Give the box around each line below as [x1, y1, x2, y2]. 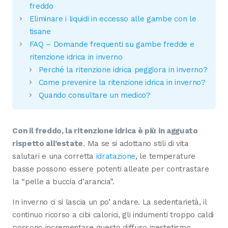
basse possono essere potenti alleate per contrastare [12, 164, 209, 174]
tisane [29, 26, 51, 36]
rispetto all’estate [12, 139, 83, 149]
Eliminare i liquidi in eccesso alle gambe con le [29, 14, 196, 23]
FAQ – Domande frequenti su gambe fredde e [29, 39, 194, 49]
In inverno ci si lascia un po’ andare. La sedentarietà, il [12, 197, 207, 207]
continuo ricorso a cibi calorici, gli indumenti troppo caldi [12, 210, 214, 220]
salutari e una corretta [12, 152, 96, 161]
